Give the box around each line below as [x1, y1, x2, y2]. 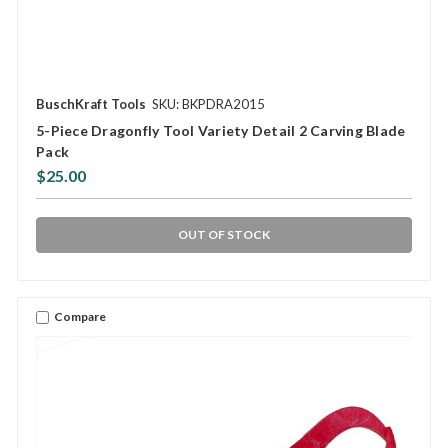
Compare [54, 309, 106, 325]
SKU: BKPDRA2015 [152, 95, 265, 112]
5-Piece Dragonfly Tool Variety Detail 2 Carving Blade [36, 121, 406, 139]
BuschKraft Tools [36, 95, 146, 112]
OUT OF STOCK [178, 226, 270, 242]
